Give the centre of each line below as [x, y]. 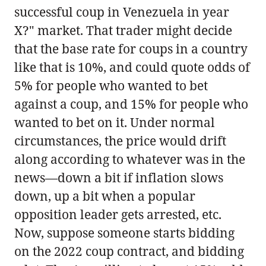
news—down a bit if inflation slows [119, 177]
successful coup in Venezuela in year [122, 12]
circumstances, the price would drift [120, 140]
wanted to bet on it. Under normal [115, 122]
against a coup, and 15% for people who [131, 104]
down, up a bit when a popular [105, 196]
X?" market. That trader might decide [123, 30]
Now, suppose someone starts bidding [124, 232]
